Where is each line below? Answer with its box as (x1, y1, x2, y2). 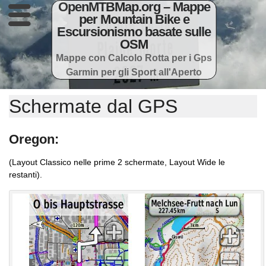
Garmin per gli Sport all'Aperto (66, 66, 202, 77)
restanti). (9, 170, 42, 180)
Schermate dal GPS (9, 96, 178, 117)
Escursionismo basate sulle (57, 24, 211, 39)
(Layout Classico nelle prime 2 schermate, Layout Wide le (9, 157, 225, 167)
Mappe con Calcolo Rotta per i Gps (56, 52, 213, 63)
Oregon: (9, 132, 59, 147)
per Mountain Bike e (78, 12, 189, 27)
